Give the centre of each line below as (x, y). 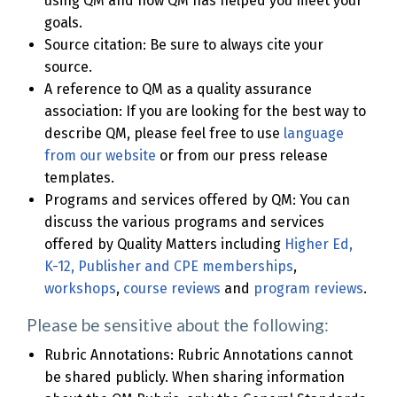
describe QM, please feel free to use (164, 134)
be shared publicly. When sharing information (195, 378)
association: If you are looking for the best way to (205, 112)
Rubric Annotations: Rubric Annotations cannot (198, 355)
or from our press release (242, 156)
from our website (100, 156)
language (314, 134)
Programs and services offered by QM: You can (197, 200)
